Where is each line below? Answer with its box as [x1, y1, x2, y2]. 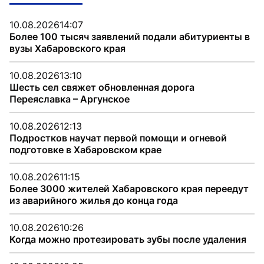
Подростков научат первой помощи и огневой [9, 131, 227, 144]
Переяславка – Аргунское [9, 93, 130, 105]
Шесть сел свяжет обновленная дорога [9, 81, 194, 93]
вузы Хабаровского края [9, 42, 126, 54]
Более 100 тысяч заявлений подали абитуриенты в [9, 30, 250, 42]
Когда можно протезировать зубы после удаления [9, 233, 246, 245]
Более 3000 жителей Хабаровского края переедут [9, 182, 249, 194]
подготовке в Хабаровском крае [9, 143, 161, 156]
